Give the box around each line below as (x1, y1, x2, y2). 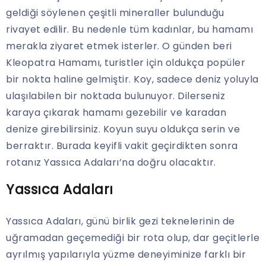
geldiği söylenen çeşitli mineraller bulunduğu (6, 6, 224, 20)
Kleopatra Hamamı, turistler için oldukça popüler (6, 56, 245, 70)
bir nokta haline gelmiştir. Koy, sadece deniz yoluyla (6, 72, 259, 87)
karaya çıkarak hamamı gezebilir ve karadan (6, 106, 226, 120)
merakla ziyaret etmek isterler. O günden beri (6, 39, 232, 53)
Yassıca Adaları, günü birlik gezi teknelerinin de (6, 214, 235, 229)
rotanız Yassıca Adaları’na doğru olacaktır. (6, 156, 216, 170)
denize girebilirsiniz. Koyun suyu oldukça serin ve (6, 122, 240, 137)
